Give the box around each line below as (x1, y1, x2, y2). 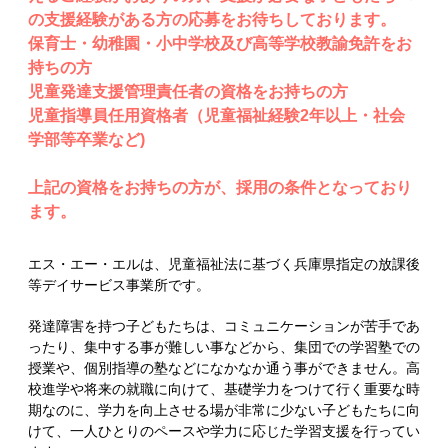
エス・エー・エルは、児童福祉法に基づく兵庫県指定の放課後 (28, 255, 420, 272)
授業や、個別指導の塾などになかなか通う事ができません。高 (28, 359, 420, 376)
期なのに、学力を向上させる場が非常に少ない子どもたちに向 (28, 401, 420, 418)
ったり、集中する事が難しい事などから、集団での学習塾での (28, 338, 420, 355)
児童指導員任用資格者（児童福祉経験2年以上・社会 (28, 106, 405, 124)
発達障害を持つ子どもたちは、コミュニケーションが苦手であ (28, 317, 420, 334)
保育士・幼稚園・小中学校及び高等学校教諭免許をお (28, 34, 412, 52)
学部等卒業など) (28, 130, 145, 148)
